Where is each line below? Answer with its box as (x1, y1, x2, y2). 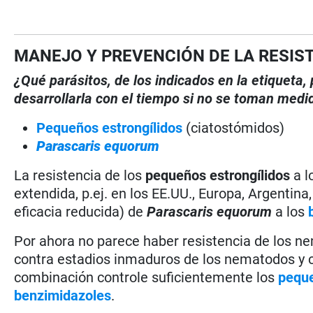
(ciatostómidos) (186, 119, 285, 136)
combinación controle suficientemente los (14, 268, 279, 286)
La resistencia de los (14, 166, 146, 184)
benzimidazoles (14, 286, 112, 304)
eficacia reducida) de (14, 203, 147, 220)
